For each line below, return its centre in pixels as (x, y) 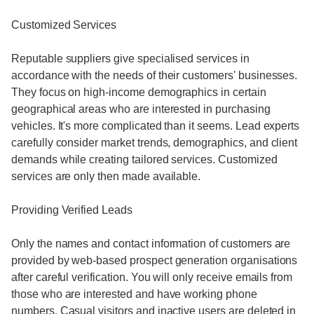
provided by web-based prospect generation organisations (155, 260)
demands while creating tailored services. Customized (144, 159)
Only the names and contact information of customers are (151, 244)
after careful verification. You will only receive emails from (152, 277)
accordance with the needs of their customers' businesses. (155, 75)
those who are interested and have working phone (134, 294)
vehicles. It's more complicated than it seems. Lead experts (156, 126)
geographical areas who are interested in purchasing (141, 109)
